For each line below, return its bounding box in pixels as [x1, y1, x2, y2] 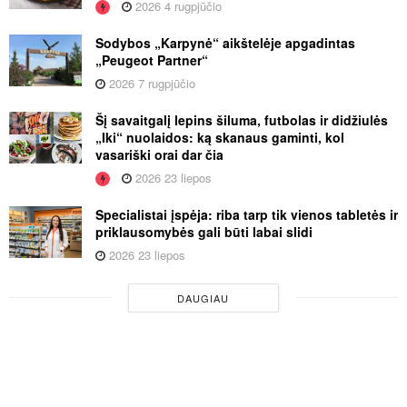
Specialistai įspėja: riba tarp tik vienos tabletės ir [95, 204, 398, 223]
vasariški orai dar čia [95, 144, 223, 164]
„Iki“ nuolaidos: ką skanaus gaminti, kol [95, 127, 344, 146]
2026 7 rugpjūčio [105, 74, 195, 92]
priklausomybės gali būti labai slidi [95, 222, 313, 241]
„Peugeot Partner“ [95, 50, 208, 69]
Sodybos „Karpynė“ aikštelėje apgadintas [95, 33, 355, 52]
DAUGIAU [177, 290, 230, 305]
